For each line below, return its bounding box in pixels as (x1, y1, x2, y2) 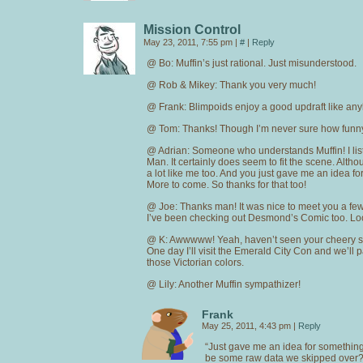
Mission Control (143, 22, 241, 36)
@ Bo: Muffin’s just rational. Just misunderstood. (147, 57, 357, 69)
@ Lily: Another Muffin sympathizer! (147, 278, 301, 290)
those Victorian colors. (147, 256, 244, 268)
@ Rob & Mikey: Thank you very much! (147, 79, 316, 91)
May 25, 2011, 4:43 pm (202, 320, 293, 331)
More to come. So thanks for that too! (147, 178, 306, 190)
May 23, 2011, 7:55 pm (143, 36, 235, 47)
